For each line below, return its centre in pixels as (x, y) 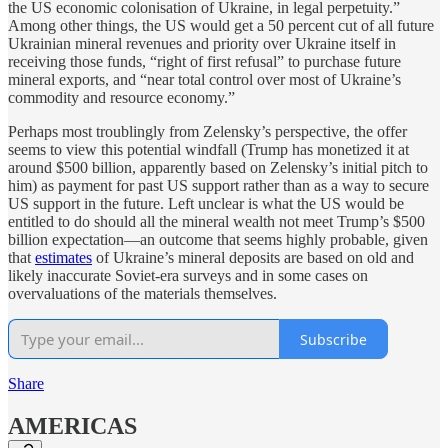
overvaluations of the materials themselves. (142, 294)
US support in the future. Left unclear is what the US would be (206, 204)
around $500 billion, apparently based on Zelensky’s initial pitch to (218, 168)
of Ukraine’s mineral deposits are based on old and (253, 258)
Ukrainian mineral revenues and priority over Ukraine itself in (202, 44)
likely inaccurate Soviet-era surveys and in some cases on (188, 276)
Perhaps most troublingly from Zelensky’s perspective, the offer (207, 132)
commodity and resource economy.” (121, 98)
